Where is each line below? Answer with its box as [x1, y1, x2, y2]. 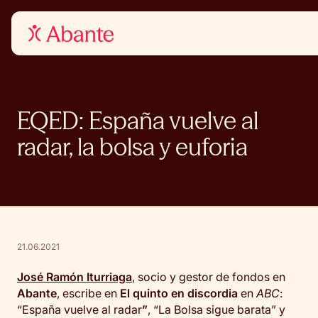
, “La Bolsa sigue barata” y [148, 302, 285, 317]
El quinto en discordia [120, 286, 238, 300]
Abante [17, 286, 57, 300]
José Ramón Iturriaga [17, 270, 132, 284]
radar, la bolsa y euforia [17, 132, 248, 162]
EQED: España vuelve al [17, 106, 258, 136]
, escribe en [57, 286, 120, 300]
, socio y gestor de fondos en [132, 270, 285, 284]
